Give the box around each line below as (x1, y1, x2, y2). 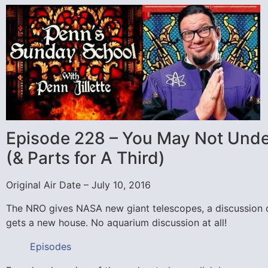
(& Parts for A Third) (6, 148, 165, 169)
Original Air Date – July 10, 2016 (6, 179, 151, 191)
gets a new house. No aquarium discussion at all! (6, 216, 227, 229)
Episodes (30, 240, 71, 252)
